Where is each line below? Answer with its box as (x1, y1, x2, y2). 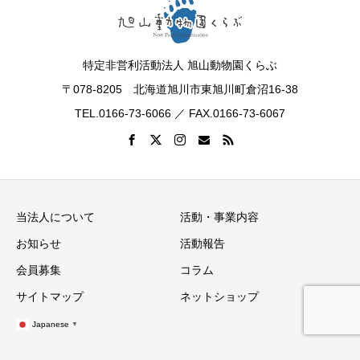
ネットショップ (180, 290, 259, 304)
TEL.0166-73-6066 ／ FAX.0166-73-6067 (75, 106, 285, 120)
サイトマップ (16, 290, 84, 304)
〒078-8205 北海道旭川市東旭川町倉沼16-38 (62, 82, 298, 96)
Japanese (32, 319, 69, 329)
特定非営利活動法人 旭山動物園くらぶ (83, 58, 277, 72)
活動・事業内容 (180, 211, 259, 224)
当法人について (16, 211, 95, 224)
